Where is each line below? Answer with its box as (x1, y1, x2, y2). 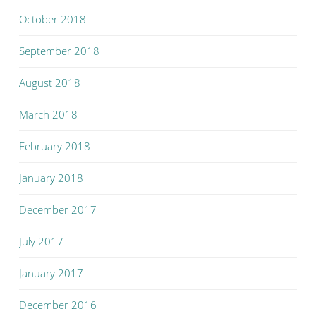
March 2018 (19, 107, 78, 122)
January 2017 (19, 266, 83, 281)
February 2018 (19, 139, 90, 154)
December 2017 (19, 202, 97, 217)
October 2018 (19, 12, 86, 27)
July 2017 (19, 234, 63, 249)
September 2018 (19, 44, 99, 59)
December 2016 (19, 298, 97, 312)
